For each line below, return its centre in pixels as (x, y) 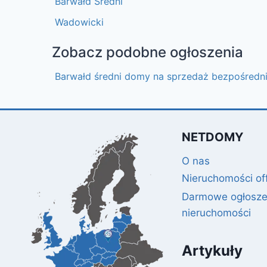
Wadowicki (79, 22)
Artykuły (212, 251)
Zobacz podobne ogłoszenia (148, 52)
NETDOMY (213, 137)
